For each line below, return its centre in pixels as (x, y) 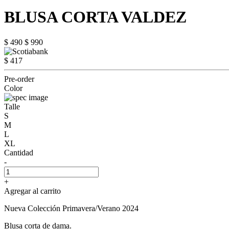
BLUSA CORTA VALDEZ (95, 17)
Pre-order (19, 79)
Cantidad (19, 152)
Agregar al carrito (32, 191)
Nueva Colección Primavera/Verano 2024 (71, 208)
